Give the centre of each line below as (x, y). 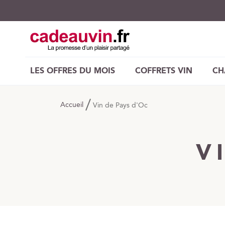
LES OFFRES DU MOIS (73, 71)
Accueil (73, 105)
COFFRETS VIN (164, 71)
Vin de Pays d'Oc (120, 105)
